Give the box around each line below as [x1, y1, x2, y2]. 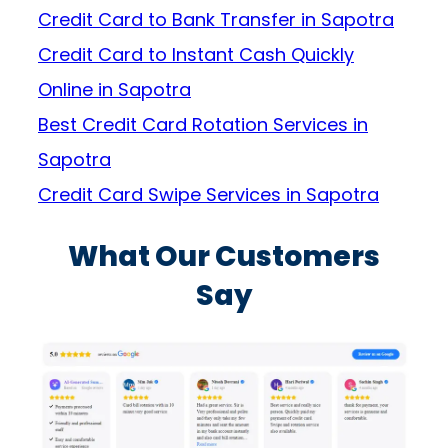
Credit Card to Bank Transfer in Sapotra [38, 7, 394, 33]
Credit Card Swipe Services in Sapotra [38, 182, 379, 208]
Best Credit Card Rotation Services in [38, 112, 368, 138]
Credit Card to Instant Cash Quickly [38, 42, 354, 68]
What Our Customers [68, 236, 380, 277]
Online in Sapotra [38, 77, 191, 103]
